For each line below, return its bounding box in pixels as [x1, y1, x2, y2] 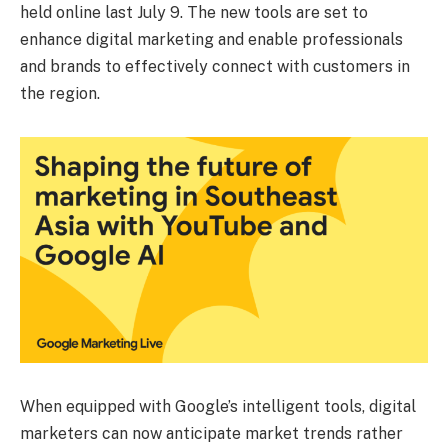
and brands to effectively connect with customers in [20, 57, 410, 77]
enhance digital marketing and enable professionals [20, 30, 403, 50]
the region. [20, 84, 100, 104]
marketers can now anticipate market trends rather [20, 423, 403, 443]
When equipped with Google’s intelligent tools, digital [20, 396, 416, 416]
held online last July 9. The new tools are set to [20, 3, 368, 23]
